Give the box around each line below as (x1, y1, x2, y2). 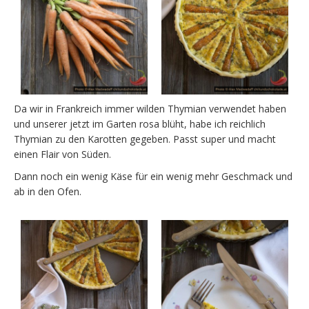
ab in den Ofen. (14, 184, 81, 198)
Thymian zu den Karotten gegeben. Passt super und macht (14, 132, 276, 146)
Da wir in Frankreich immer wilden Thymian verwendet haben (14, 101, 286, 115)
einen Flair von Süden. (14, 147, 111, 161)
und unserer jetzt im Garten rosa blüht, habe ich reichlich (14, 117, 266, 130)
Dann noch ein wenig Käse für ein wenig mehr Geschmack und (14, 169, 292, 183)
